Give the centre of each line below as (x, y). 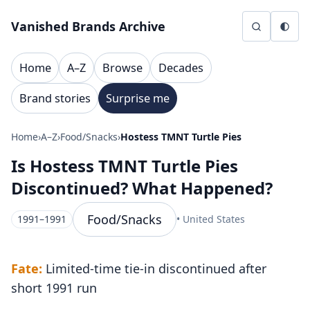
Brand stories (55, 98)
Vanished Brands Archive (88, 26)
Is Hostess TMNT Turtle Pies (125, 166)
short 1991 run (54, 288)
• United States (211, 219)
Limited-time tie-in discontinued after (154, 268)
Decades (181, 68)
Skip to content (53, 16)
